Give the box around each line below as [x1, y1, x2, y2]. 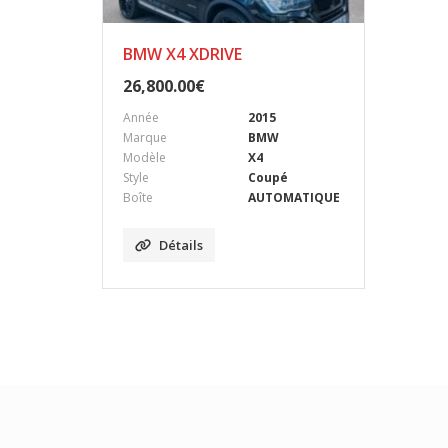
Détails [159, 235, 203, 254]
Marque [123, 128, 167, 146]
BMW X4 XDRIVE [123, 42, 242, 65]
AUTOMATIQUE [248, 188, 341, 206]
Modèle [123, 148, 166, 166]
